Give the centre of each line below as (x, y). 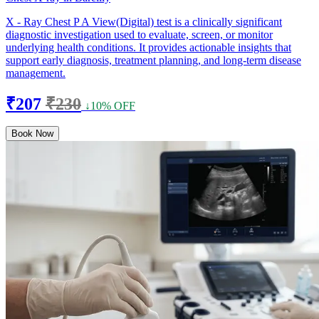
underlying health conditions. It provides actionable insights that (148, 47)
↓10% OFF (110, 105)
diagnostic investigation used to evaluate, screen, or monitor (139, 34)
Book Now (32, 133)
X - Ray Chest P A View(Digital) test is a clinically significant (144, 21)
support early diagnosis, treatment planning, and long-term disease (153, 60)
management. (36, 73)
